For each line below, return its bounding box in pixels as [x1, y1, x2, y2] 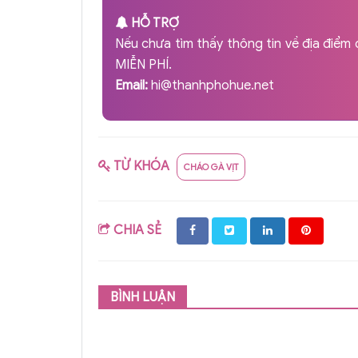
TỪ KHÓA [111, 157, 173, 174]
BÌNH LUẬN [110, 288, 175, 305]
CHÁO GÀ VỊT [184, 161, 238, 173]
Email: [115, 77, 148, 93]
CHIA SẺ [110, 221, 165, 238]
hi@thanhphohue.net [151, 77, 274, 93]
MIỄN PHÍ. [115, 56, 172, 73]
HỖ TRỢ [131, 14, 179, 31]
